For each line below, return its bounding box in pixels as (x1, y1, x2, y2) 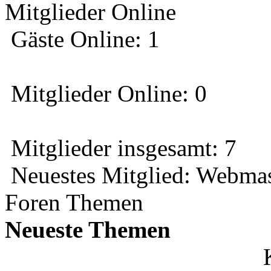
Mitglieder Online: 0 (5, 80, 207, 106)
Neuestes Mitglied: (5, 162, 196, 188)
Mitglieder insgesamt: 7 (5, 135, 237, 161)
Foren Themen (5, 189, 143, 215)
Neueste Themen (5, 217, 171, 243)
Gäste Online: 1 (5, 26, 160, 52)
